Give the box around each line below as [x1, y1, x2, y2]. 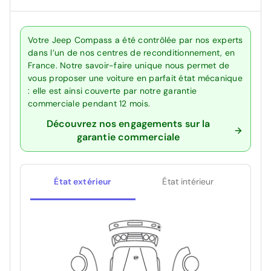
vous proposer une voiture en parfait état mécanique [28, 73, 243, 84]
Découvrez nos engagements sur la [46, 117, 211, 131]
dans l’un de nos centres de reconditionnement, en [28, 47, 235, 59]
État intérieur [162, 176, 214, 188]
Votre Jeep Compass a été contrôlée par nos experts [28, 34, 243, 46]
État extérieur [54, 176, 112, 188]
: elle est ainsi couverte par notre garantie [28, 85, 197, 97]
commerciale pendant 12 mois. [28, 98, 150, 109]
